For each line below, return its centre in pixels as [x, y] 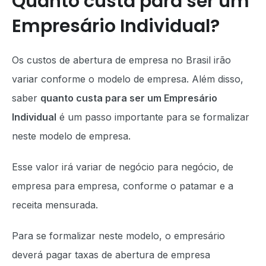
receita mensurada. [56, 205]
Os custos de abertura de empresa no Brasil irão [121, 60]
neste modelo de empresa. [73, 136]
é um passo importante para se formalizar [153, 117]
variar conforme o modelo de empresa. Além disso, [128, 79]
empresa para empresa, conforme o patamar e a [123, 186]
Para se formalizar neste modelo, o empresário [118, 235]
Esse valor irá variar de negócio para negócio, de [123, 167]
